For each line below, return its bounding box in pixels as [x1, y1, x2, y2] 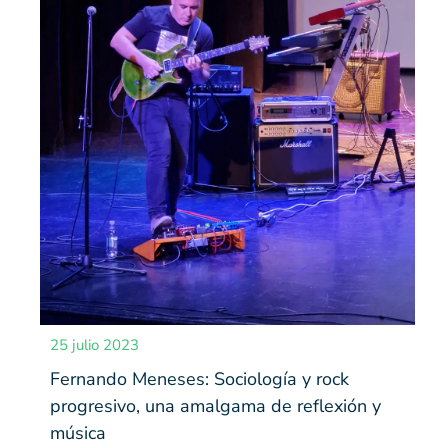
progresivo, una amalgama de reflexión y [50, 393, 381, 418]
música [50, 420, 106, 445]
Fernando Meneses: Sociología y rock [50, 366, 349, 391]
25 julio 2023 [50, 334, 139, 355]
